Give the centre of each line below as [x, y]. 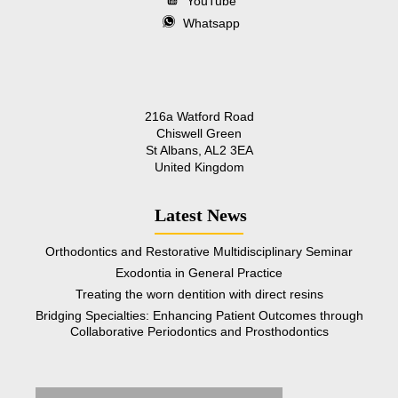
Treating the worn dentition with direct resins [199, 294]
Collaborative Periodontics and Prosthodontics [199, 331]
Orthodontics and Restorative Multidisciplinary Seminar [199, 251]
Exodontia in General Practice [199, 272]
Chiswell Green [199, 133]
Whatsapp [210, 23]
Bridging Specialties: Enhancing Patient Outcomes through [199, 315]
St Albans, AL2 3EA [199, 150]
